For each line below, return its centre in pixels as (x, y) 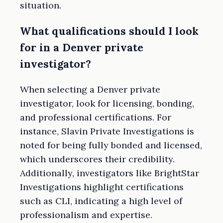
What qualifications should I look (109, 31)
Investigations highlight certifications (102, 187)
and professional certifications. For (96, 117)
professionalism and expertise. (86, 215)
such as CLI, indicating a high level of (101, 201)
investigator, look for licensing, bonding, (107, 104)
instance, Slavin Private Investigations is (107, 131)
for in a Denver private (82, 48)
